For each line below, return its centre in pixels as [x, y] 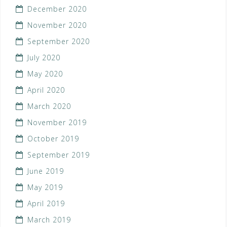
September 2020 [59, 42]
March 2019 [49, 220]
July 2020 [44, 58]
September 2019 [59, 155]
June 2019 [46, 171]
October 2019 [53, 139]
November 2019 [57, 123]
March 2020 [49, 106]
